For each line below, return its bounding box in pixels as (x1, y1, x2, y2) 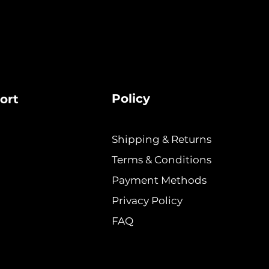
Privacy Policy (111, 195, 183, 207)
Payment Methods (111, 174, 209, 187)
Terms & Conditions (111, 154, 211, 166)
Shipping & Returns (111, 133, 211, 146)
